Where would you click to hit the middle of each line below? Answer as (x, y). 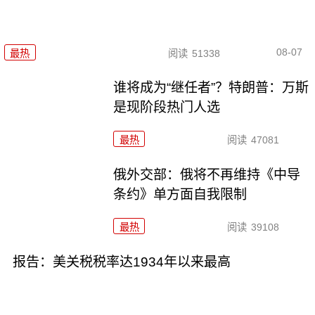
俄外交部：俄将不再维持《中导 (207, 175)
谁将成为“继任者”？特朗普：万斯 (211, 88)
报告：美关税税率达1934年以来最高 (121, 262)
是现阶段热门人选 (167, 108)
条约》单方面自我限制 (180, 195)
